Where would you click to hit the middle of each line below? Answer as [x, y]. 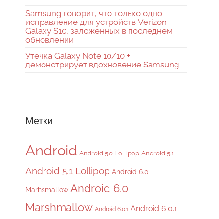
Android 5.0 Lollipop [109, 153]
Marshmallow [59, 207]
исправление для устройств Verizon [96, 22]
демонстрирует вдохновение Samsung [102, 65]
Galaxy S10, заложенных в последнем [99, 31]
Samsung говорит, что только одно [94, 13]
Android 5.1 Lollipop [68, 170]
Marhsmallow [47, 189]
